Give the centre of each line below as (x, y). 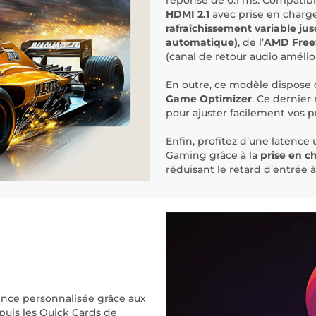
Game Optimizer (209, 99)
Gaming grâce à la (213, 156)
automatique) (202, 43)
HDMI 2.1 (188, 14)
